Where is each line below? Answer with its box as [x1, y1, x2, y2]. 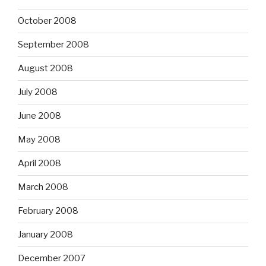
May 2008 [18, 134, 61, 145]
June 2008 [18, 110, 61, 122]
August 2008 [18, 63, 73, 74]
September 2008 [18, 39, 89, 50]
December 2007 [18, 253, 85, 264]
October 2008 [18, 15, 77, 27]
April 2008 [18, 158, 61, 169]
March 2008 [18, 182, 68, 193]
